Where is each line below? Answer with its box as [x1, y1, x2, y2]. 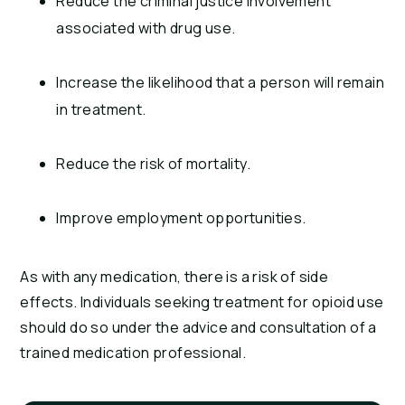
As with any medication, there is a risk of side [20, 267, 329, 287]
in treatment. [56, 99, 146, 120]
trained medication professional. [20, 343, 247, 363]
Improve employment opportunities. [56, 208, 306, 229]
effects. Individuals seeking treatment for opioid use [20, 292, 384, 313]
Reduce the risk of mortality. [56, 154, 250, 174]
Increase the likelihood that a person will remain [56, 72, 384, 93]
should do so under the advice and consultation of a [20, 317, 377, 338]
